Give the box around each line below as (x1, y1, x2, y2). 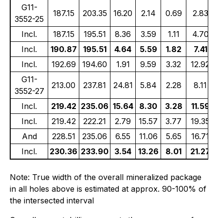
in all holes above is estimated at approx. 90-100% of (10, 184, 206, 194)
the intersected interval (10, 196, 94, 206)
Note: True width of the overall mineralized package (10, 172, 201, 182)
